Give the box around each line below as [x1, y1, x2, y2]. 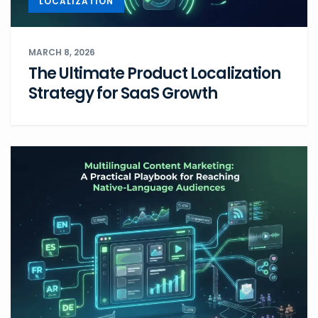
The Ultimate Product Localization [28, 62, 280, 85]
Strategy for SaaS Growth [28, 82, 217, 105]
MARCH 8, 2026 [28, 46, 95, 59]
